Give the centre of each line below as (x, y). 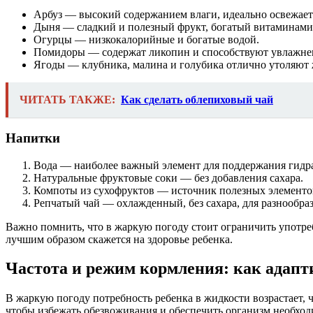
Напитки (33, 138)
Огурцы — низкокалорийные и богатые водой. (146, 40)
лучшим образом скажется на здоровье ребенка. (119, 239)
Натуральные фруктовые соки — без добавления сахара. (168, 177)
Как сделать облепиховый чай (197, 100)
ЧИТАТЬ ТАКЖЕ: (67, 100)
